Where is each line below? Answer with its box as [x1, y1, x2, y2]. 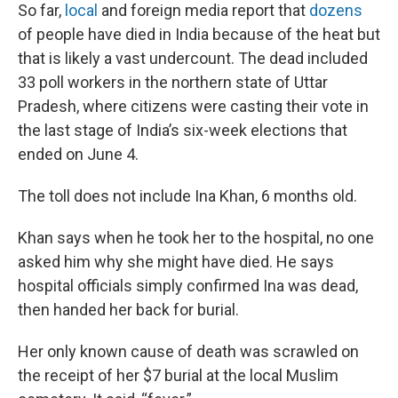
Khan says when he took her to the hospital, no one [18, 228, 374, 247]
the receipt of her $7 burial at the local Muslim [18, 366, 338, 385]
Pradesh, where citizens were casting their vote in [18, 97, 369, 115]
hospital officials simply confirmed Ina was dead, [18, 276, 358, 295]
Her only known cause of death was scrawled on [18, 342, 359, 361]
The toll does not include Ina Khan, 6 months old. [18, 187, 357, 205]
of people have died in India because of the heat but [18, 25, 380, 44]
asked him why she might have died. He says [18, 252, 334, 271]
